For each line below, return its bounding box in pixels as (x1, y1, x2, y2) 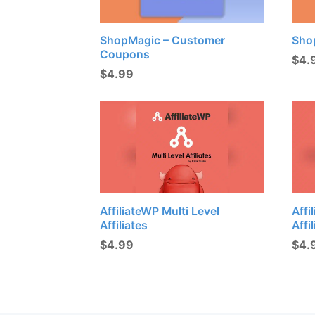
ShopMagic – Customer (100, 34, 225, 48)
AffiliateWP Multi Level (100, 204, 219, 218)
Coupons (100, 48, 150, 62)
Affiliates (100, 218, 148, 232)
